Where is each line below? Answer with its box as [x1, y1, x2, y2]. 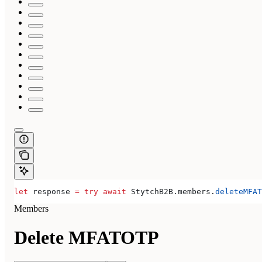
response [28, 187, 75, 196]
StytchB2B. [126, 187, 178, 196]
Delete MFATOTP [14, 226, 159, 248]
